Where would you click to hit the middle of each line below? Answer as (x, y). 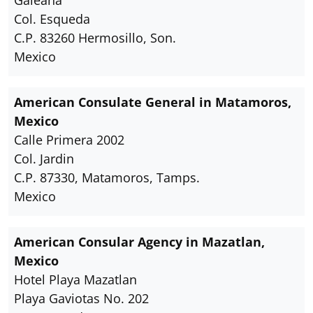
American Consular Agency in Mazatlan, (139, 242)
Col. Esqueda (52, 19)
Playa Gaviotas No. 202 (81, 298)
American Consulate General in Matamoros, (153, 102)
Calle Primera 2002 (69, 140)
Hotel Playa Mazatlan (75, 279)
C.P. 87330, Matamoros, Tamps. (107, 177)
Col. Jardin (44, 159)
